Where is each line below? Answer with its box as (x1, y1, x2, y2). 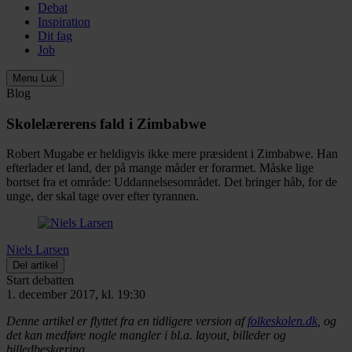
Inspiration (38, 15, 90, 28)
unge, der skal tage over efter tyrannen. (6, 189, 199, 203)
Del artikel (13, 259, 58, 272)
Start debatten (6, 273, 74, 288)
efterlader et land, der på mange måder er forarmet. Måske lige (6, 161, 313, 175)
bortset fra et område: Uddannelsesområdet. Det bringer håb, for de (6, 175, 337, 189)
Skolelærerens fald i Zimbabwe (6, 115, 206, 132)
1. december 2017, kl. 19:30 (6, 288, 145, 302)
